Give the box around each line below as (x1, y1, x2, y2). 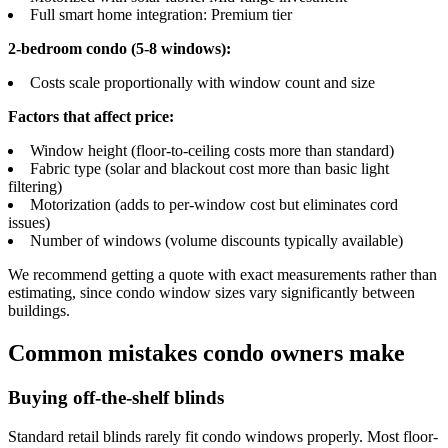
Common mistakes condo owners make (8, 339, 405, 366)
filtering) (8, 177, 62, 195)
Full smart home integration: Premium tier (30, 5, 292, 23)
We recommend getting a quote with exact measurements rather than (8, 265, 437, 283)
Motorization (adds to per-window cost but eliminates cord (30, 195, 398, 213)
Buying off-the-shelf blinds (8, 386, 224, 408)
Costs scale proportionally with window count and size (30, 73, 375, 91)
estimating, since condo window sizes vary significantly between (8, 283, 415, 301)
